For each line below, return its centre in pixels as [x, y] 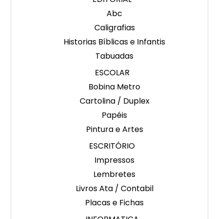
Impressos [114, 160]
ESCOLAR [112, 73]
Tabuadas [114, 56]
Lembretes [114, 175]
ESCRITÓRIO [112, 146]
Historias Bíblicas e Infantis [114, 42]
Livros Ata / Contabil [114, 189]
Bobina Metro [114, 87]
